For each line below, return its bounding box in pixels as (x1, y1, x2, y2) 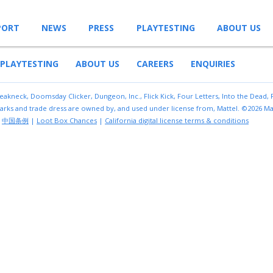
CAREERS (136, 57, 174, 69)
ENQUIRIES (191, 57, 235, 69)
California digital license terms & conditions (105, 115, 249, 125)
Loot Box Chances (37, 115, 97, 125)
